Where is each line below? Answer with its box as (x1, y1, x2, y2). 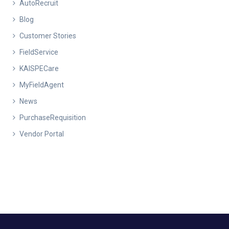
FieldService (19, 48, 58, 56)
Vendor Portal (19, 129, 64, 138)
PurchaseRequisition (19, 113, 86, 122)
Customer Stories (19, 31, 76, 40)
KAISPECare (19, 64, 59, 73)
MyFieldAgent (19, 80, 64, 89)
